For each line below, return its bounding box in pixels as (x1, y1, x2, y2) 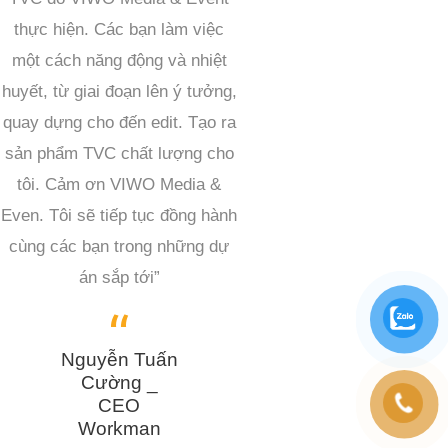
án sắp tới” (78, 268, 160, 288)
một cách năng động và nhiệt (11, 51, 227, 71)
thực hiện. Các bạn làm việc (14, 20, 225, 40)
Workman (77, 417, 161, 439)
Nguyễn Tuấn (60, 348, 178, 370)
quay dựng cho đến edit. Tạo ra (2, 113, 236, 133)
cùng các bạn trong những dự (9, 237, 230, 257)
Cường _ (80, 371, 158, 393)
